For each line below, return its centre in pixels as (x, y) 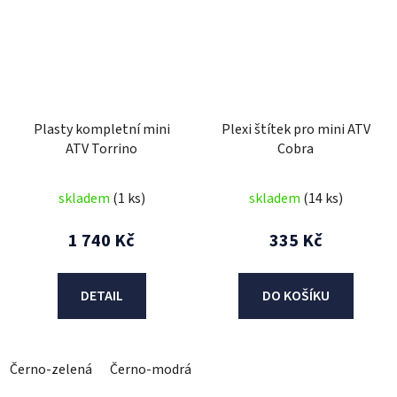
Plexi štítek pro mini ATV (296, 130)
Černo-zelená (51, 370)
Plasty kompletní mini (101, 130)
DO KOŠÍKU (296, 296)
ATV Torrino (101, 149)
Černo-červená (253, 370)
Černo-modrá (151, 370)
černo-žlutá (351, 370)
